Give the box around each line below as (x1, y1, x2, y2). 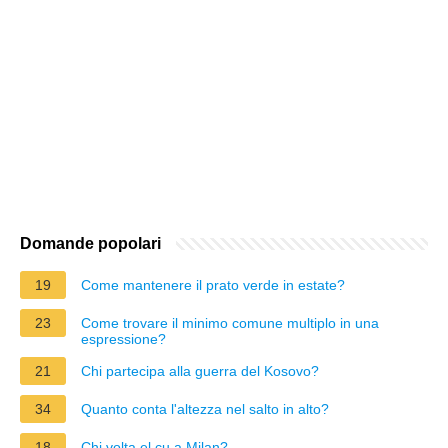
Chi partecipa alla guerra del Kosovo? (81, 362, 319, 379)
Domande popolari (20, 234, 161, 252)
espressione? (81, 330, 166, 347)
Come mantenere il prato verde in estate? (81, 276, 345, 293)
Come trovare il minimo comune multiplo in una (81, 314, 379, 331)
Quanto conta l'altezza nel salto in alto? (81, 400, 329, 417)
